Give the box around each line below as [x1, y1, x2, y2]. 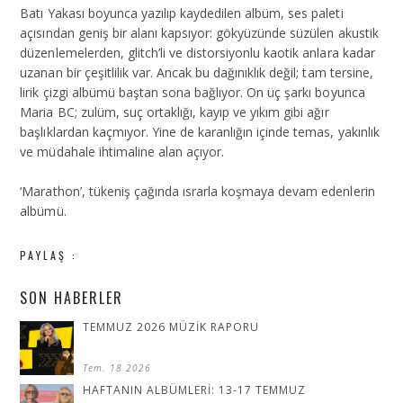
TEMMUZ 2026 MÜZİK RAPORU [83, 318, 260, 335]
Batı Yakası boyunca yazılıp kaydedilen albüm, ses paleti [20, 4, 344, 22]
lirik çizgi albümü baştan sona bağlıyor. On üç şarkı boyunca [20, 83, 365, 101]
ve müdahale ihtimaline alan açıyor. [20, 142, 225, 160]
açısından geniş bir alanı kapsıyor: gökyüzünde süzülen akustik [20, 23, 379, 41]
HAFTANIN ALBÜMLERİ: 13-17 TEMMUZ [83, 381, 307, 398]
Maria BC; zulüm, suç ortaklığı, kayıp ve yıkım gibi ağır [20, 103, 329, 121]
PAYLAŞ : [20, 246, 78, 263]
